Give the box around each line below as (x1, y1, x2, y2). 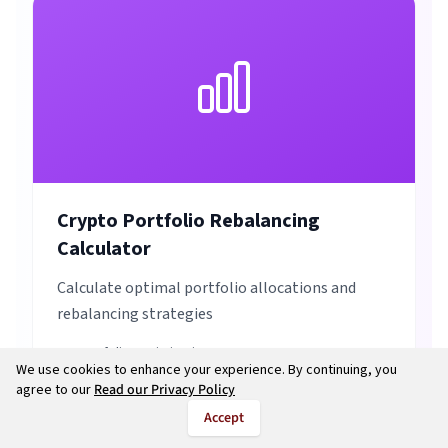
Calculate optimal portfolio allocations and (57, 277, 356, 299)
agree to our (16, 380, 91, 400)
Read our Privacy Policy (94, 380, 235, 400)
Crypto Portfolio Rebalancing (57, 207, 320, 235)
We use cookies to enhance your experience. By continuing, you (16, 360, 397, 380)
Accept (204, 408, 244, 428)
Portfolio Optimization (77, 343, 210, 363)
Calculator (57, 235, 151, 263)
